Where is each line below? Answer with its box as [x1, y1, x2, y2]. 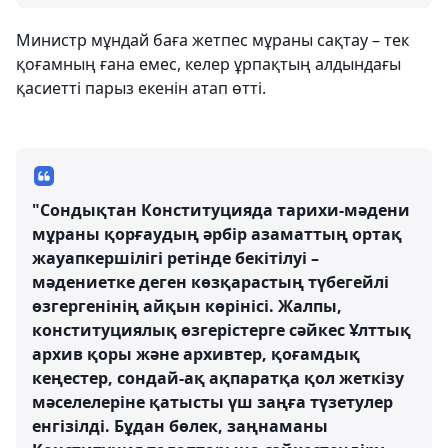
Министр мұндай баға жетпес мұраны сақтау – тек [16, 29, 409, 51]
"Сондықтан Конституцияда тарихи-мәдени [32, 199, 410, 221]
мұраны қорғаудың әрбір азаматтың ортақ [32, 223, 402, 245]
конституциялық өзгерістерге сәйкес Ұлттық [32, 319, 411, 341]
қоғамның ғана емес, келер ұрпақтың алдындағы [16, 53, 401, 75]
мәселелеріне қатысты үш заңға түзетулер [32, 391, 393, 413]
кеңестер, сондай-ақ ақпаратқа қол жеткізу [32, 367, 404, 389]
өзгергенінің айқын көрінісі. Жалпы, [32, 295, 342, 317]
